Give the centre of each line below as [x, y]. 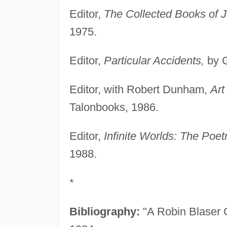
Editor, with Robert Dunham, [140, 90]
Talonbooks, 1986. [114, 107]
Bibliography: [104, 212]
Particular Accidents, [154, 61]
